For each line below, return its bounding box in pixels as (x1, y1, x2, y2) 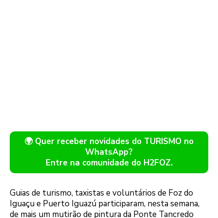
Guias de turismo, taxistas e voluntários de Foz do (10, 187, 193, 199)
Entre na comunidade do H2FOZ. (45, 157, 173, 169)
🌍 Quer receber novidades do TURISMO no (24, 136, 194, 147)
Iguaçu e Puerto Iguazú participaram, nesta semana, (10, 198, 200, 210)
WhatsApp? (85, 146, 133, 158)
